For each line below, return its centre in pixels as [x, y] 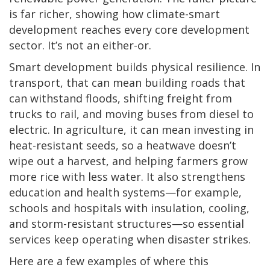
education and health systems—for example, [125, 192]
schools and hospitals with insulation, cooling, [129, 208]
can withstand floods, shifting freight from [121, 98]
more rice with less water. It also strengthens [127, 176]
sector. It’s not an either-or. [80, 45]
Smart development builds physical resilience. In [135, 67]
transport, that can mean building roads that [127, 82]
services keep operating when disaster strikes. [130, 239]
